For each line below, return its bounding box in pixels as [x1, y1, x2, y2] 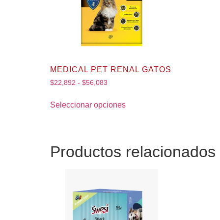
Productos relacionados [50, 142, 216, 161]
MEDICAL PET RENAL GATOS [50, 65, 171, 74]
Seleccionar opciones [50, 100, 126, 109]
